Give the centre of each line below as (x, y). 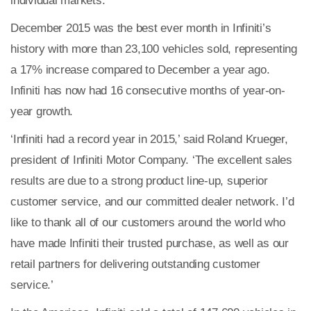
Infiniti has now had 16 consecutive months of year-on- (148, 90)
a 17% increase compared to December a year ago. (140, 69)
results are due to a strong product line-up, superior (139, 180)
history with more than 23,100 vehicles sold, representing (154, 49)
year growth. (42, 111)
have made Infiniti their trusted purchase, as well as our (150, 243)
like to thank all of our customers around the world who (148, 222)
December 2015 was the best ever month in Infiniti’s (141, 28)
